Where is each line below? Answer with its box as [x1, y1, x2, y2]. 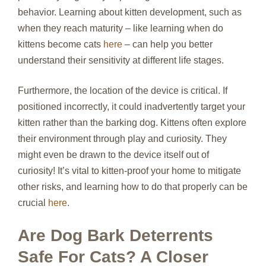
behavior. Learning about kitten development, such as [18, 7, 242, 17]
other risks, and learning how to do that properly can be [18, 182, 248, 192]
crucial [18, 198, 48, 208]
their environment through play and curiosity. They [18, 134, 227, 144]
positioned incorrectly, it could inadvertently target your [18, 102, 245, 112]
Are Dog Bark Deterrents [18, 226, 213, 245]
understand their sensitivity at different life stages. [18, 55, 224, 65]
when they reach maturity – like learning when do [18, 23, 223, 33]
